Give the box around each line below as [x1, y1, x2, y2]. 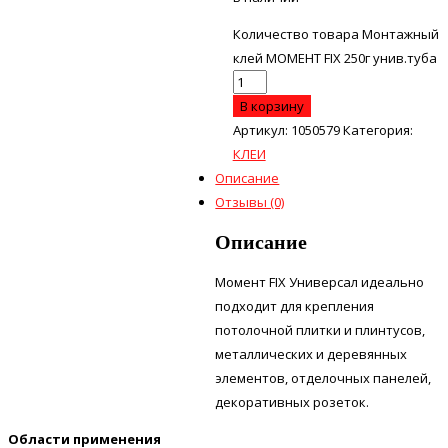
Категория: [342, 120, 413, 139]
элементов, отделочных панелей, [215, 368, 432, 387]
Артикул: [232, 120, 291, 139]
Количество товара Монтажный [232, 24, 439, 43]
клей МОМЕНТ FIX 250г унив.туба [232, 48, 437, 67]
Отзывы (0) [215, 192, 285, 211]
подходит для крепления [215, 296, 375, 315]
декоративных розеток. [215, 392, 370, 411]
